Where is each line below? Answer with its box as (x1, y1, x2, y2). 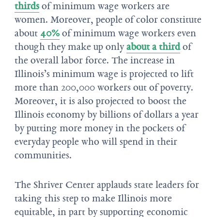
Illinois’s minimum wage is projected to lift (15, 67, 194, 81)
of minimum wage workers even (60, 26, 196, 40)
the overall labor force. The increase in (15, 53, 175, 67)
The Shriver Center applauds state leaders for (15, 178, 199, 192)
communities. (15, 148, 72, 162)
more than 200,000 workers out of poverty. (15, 80, 193, 94)
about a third (126, 40, 180, 54)
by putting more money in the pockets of (15, 121, 185, 135)
